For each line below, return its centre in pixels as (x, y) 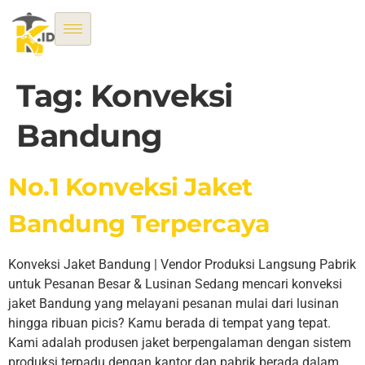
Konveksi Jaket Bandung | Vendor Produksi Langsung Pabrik (182, 264)
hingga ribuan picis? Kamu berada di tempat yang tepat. (169, 323)
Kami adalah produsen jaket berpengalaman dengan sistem (180, 342)
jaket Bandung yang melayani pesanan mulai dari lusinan (174, 303)
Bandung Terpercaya (139, 223)
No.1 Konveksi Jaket (130, 187)
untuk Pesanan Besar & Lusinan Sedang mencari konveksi (175, 284)
